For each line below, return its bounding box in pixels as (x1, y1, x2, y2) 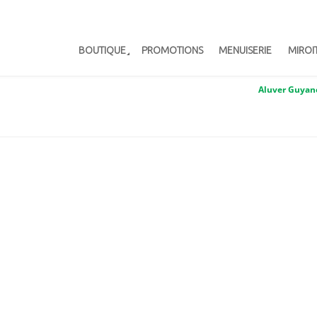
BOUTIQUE (78, 45, 126, 56)
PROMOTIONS (141, 45, 203, 56)
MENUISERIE (219, 45, 272, 56)
